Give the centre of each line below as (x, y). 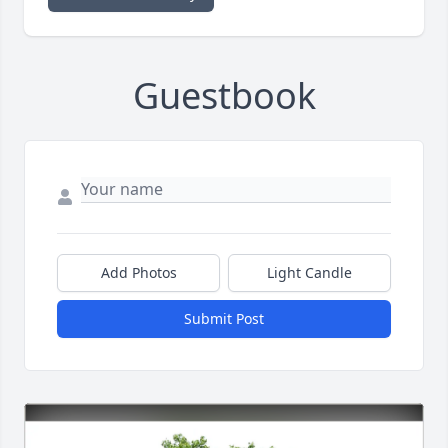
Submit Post (224, 319)
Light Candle (309, 273)
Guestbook (224, 96)
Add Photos (138, 273)
